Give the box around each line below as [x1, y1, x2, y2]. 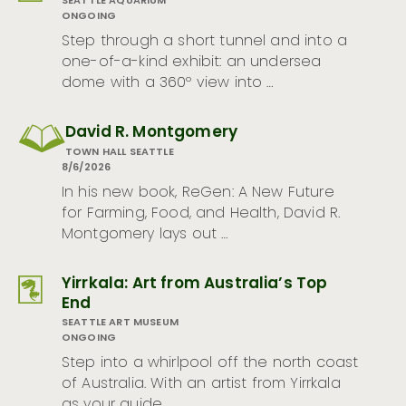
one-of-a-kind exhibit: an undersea [62, 51, 322, 75]
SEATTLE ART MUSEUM [62, 314, 179, 333]
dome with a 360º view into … [62, 72, 274, 96]
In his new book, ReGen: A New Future [62, 180, 334, 205]
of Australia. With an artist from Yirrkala [62, 372, 341, 397]
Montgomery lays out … [62, 222, 228, 246]
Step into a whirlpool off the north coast [62, 352, 359, 376]
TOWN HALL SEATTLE [65, 143, 174, 161]
